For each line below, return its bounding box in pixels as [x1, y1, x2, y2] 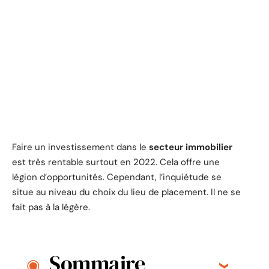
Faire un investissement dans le [12, 141, 149, 153]
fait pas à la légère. [12, 201, 90, 213]
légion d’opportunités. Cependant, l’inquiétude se [12, 171, 222, 183]
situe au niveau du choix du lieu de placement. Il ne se [12, 186, 241, 198]
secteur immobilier [149, 141, 232, 153]
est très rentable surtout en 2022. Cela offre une [12, 156, 220, 168]
